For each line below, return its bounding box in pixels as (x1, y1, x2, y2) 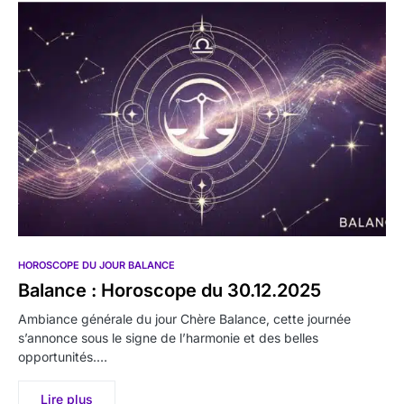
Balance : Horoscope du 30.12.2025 (18, 279, 321, 301)
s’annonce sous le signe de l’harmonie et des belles (18, 329, 318, 345)
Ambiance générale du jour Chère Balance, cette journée (18, 310, 351, 326)
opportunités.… (18, 348, 107, 364)
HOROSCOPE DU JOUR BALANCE (18, 258, 175, 271)
